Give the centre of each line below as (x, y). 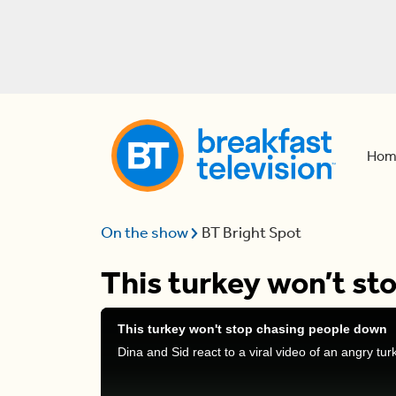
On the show (146, 232)
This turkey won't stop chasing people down (252, 329)
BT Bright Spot (252, 232)
